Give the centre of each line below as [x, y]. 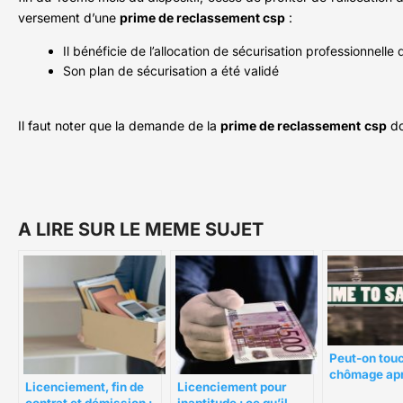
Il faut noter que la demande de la [119, 126]
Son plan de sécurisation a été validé [171, 71]
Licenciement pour [232, 387]
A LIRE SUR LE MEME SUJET [141, 230]
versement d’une [69, 18]
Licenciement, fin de [85, 387]
